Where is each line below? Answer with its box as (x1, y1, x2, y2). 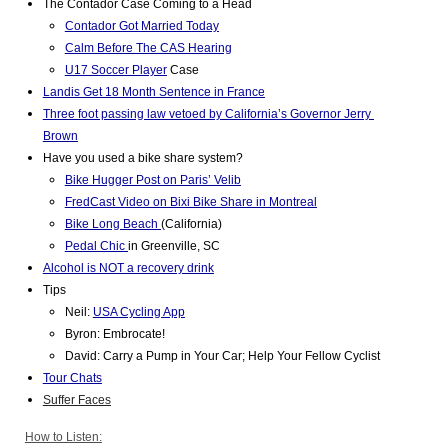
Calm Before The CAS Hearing (64, 41, 232, 55)
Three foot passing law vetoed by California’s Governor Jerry (42, 107, 371, 121)
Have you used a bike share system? (42, 151, 246, 165)
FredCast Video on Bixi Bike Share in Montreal (64, 195, 317, 209)
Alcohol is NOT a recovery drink (42, 261, 214, 275)
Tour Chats (42, 371, 102, 385)
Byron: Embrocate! (64, 327, 165, 341)
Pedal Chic (64, 239, 128, 253)
